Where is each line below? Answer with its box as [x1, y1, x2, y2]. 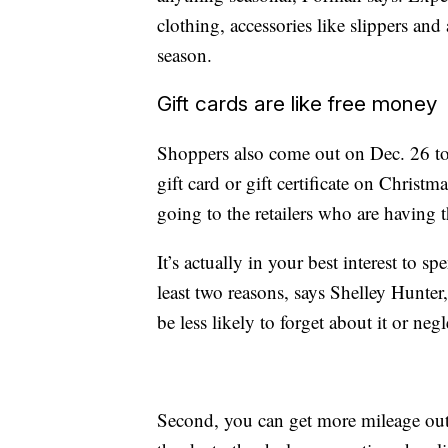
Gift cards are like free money [157, 91, 437, 117]
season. [157, 42, 212, 68]
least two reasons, [157, 279, 294, 305]
